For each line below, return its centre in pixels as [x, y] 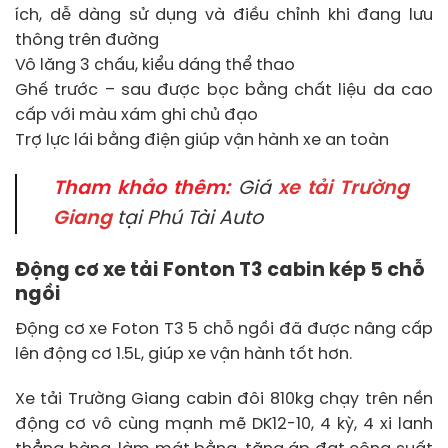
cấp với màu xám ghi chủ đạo [136, 116]
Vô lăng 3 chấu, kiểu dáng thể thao [155, 66]
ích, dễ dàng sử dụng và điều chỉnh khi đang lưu [224, 16]
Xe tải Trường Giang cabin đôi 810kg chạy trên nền [224, 400]
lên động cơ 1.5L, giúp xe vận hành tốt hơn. [183, 354]
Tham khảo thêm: [142, 189]
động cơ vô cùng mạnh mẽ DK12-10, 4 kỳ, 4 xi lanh [224, 425]
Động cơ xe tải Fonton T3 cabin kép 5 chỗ [220, 271]
